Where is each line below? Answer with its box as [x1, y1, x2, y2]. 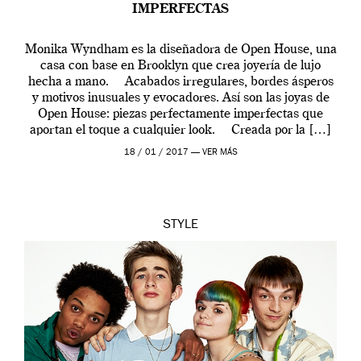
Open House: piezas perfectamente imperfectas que [38, 107, 323, 121]
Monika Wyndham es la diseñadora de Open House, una [24, 43, 337, 56]
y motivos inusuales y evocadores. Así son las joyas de [31, 91, 330, 105]
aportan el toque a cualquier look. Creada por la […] [30, 123, 331, 137]
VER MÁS [201, 147, 238, 157]
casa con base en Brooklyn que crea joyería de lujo [40, 59, 321, 73]
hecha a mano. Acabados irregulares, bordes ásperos [27, 75, 334, 89]
